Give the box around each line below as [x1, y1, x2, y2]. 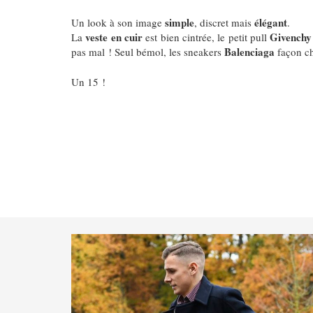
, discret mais [194, 15, 254, 29]
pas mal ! [71, 44, 115, 59]
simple [165, 14, 194, 30]
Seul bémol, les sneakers [115, 44, 224, 59]
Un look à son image [71, 15, 165, 29]
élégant [254, 14, 287, 30]
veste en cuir [85, 29, 143, 45]
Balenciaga [224, 43, 275, 59]
